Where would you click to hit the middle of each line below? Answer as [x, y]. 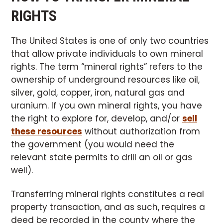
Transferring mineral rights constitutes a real [108, 194]
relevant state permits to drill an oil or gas [102, 157]
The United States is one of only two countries [110, 41]
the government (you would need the [93, 144]
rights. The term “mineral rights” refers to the [107, 67]
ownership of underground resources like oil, [105, 80]
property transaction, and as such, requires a [108, 207]
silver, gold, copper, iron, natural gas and [98, 93]
